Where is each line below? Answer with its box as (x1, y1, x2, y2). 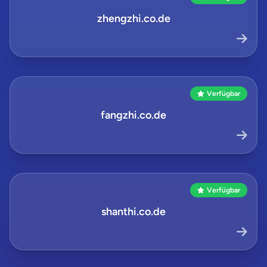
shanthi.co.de (101, 205, 166, 218)
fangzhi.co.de (101, 108, 166, 122)
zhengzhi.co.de (97, 12, 170, 25)
